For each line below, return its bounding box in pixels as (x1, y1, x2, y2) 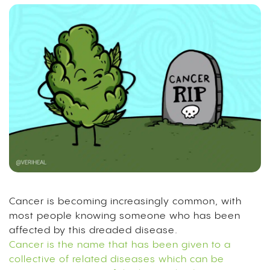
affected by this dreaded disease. (9, 225, 178, 236)
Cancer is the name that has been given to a (9, 239, 231, 250)
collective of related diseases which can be (9, 254, 224, 265)
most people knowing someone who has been (9, 210, 240, 221)
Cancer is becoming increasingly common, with (9, 196, 242, 207)
